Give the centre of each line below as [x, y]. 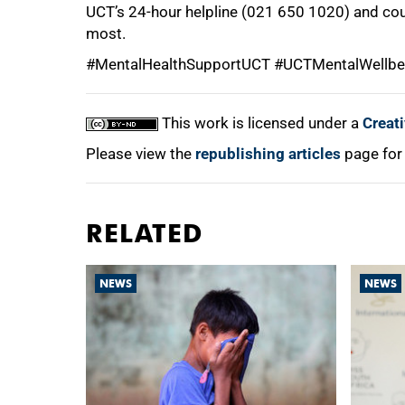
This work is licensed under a [260, 123]
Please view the [141, 154]
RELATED [145, 234]
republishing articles [268, 154]
